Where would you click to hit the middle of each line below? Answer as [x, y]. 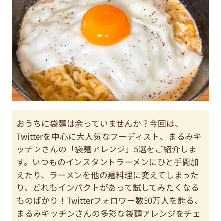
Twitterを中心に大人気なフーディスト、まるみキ [109, 136]
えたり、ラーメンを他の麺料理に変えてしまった [108, 174]
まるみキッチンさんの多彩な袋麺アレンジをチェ [109, 213]
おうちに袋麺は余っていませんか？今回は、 [100, 123]
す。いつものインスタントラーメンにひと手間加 [108, 162]
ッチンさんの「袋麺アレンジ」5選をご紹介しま [107, 149]
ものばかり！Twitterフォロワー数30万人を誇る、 [110, 200]
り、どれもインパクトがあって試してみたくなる [108, 187]
